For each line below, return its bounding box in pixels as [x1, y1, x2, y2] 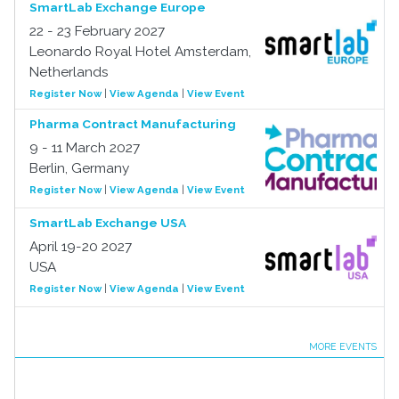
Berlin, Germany [29, 160, 129, 176]
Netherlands [29, 64, 109, 80]
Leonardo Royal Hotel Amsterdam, [29, 44, 251, 60]
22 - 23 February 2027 [29, 23, 165, 39]
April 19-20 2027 [29, 239, 132, 255]
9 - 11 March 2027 [29, 140, 140, 156]
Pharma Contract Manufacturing [29, 117, 236, 131]
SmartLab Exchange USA [29, 216, 186, 230]
